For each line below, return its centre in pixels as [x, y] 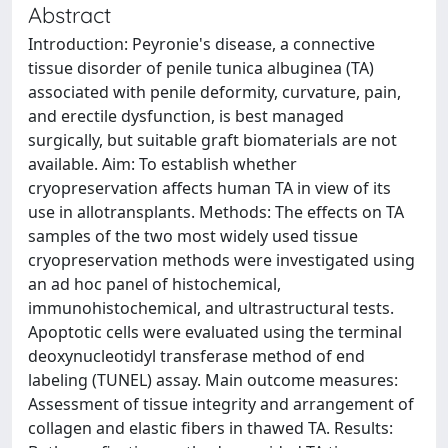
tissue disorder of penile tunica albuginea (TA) [201, 68]
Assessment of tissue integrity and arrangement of [221, 404]
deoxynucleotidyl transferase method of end [196, 356]
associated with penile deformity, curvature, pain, [214, 92]
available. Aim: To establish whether [162, 164]
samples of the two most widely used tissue [193, 236]
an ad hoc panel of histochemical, [154, 284]
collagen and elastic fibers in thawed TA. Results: [210, 428]
